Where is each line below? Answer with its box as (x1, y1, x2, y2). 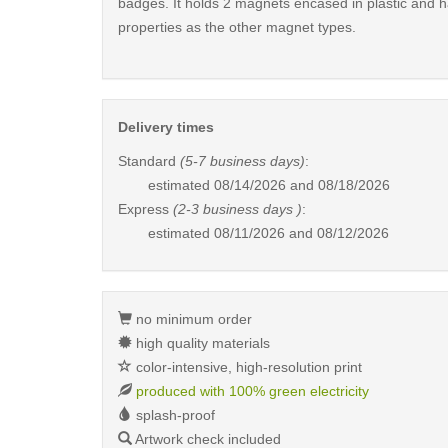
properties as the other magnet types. (118, 19, 356, 35)
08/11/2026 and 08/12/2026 (214, 225, 389, 241)
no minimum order (132, 311, 252, 327)
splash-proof (132, 407, 215, 423)
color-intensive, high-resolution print (132, 359, 362, 375)
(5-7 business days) (180, 153, 305, 169)
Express (118, 201, 173, 217)
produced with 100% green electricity (136, 383, 369, 399)
